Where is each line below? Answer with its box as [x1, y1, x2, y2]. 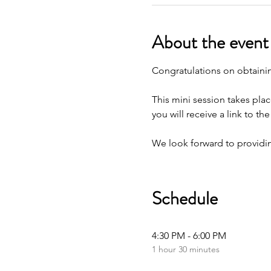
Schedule [151, 186, 218, 211]
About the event [151, 30, 269, 55]
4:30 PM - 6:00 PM [151, 230, 226, 241]
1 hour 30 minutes [151, 244, 220, 255]
